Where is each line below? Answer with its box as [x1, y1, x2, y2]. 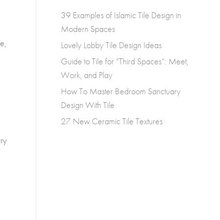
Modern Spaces [61, 23, 115, 34]
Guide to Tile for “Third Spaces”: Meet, [61, 55, 189, 67]
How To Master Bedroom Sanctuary [61, 85, 181, 97]
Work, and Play [61, 69, 112, 81]
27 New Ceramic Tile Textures [61, 115, 163, 127]
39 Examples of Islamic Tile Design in [61, 9, 181, 21]
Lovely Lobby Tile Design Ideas [61, 39, 162, 51]
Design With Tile [61, 99, 114, 110]
